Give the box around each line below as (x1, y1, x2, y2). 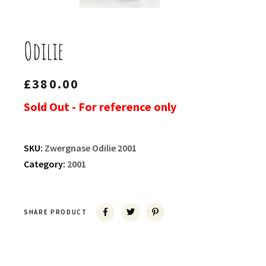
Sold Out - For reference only (24, 99, 176, 115)
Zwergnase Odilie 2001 (45, 142, 137, 154)
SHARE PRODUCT (24, 208, 87, 217)
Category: (24, 158, 67, 170)
